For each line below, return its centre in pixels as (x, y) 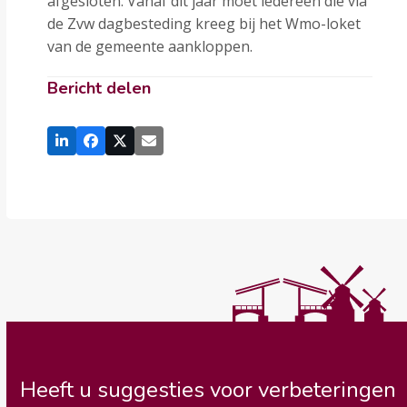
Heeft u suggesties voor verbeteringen (208, 389)
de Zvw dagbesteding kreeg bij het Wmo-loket (204, 24)
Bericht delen (99, 88)
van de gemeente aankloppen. (150, 46)
